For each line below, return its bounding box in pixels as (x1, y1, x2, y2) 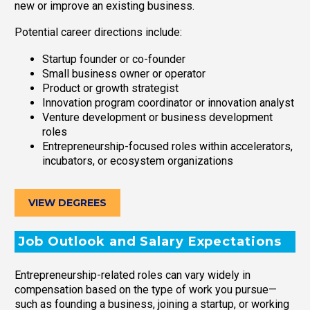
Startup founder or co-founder (42, 52, 185, 66)
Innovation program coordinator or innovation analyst (42, 95, 294, 109)
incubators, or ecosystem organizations (42, 154, 233, 167)
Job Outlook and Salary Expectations (18, 234, 282, 250)
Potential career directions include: (15, 26, 182, 39)
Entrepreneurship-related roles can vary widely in (15, 268, 250, 282)
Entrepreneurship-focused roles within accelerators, (42, 139, 293, 153)
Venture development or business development (42, 110, 273, 124)
